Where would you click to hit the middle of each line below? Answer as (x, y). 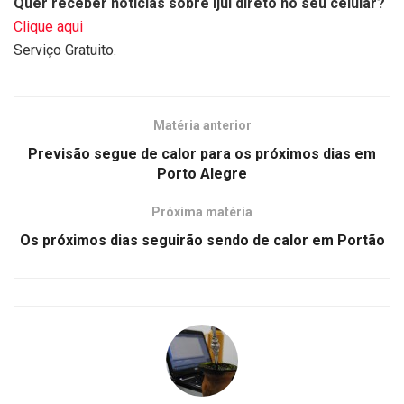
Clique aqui (48, 26)
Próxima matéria (202, 211)
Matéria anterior (202, 125)
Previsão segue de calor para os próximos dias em (202, 153)
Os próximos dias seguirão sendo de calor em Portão (202, 240)
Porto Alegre (202, 173)
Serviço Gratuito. (65, 50)
